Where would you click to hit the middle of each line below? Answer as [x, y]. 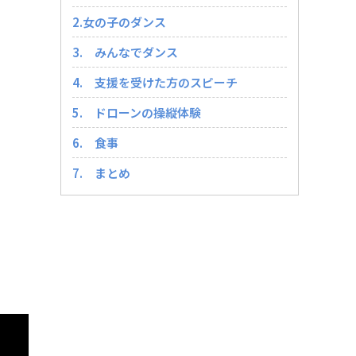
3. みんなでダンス [125, 52]
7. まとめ [101, 172]
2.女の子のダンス [119, 21]
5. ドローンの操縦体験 [137, 112]
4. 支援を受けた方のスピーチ [155, 82]
